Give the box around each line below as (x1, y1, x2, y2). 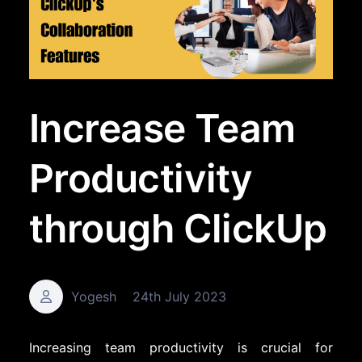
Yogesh (71, 288, 116, 305)
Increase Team (29, 103, 296, 152)
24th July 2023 (133, 288, 226, 305)
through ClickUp (29, 204, 327, 252)
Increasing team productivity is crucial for (29, 339, 333, 356)
